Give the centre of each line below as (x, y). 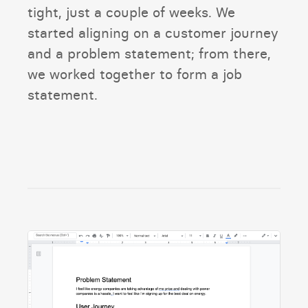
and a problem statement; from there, (149, 53)
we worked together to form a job (135, 74)
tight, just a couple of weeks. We (131, 12)
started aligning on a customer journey (153, 32)
